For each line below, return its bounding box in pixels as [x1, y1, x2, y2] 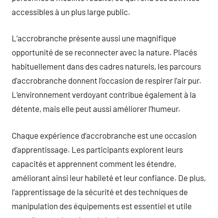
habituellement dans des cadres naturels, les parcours [12, 61, 201, 71]
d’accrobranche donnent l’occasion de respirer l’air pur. [12, 75, 201, 85]
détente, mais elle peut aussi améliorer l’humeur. [12, 104, 181, 113]
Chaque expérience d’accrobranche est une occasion [12, 130, 197, 140]
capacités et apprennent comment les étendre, [12, 158, 176, 168]
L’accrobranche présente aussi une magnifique [12, 33, 176, 43]
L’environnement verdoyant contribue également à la [12, 90, 196, 99]
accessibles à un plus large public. [12, 6, 130, 17]
